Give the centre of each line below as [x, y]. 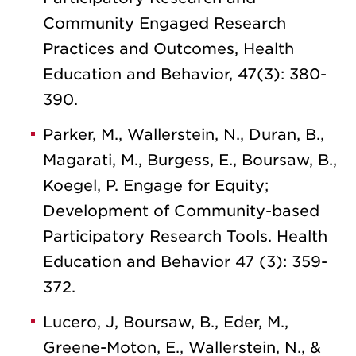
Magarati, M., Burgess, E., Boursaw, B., [190, 160]
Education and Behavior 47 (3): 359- [185, 261]
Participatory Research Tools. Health [185, 236]
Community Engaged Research [164, 23]
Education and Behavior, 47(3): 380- [185, 74]
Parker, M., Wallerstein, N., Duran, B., [184, 134]
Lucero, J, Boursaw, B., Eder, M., [166, 322]
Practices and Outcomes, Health [168, 48]
